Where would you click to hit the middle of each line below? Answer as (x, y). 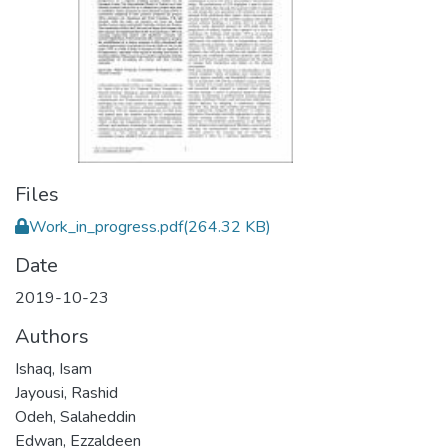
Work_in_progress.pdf (106, 227)
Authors (52, 336)
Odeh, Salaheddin (75, 417)
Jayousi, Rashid (66, 393)
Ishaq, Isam (53, 369)
